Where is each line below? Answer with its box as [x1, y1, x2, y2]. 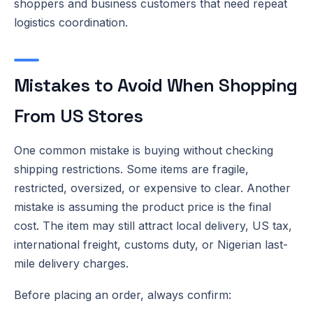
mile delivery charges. [14, 256, 129, 270]
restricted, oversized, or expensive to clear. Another [14, 180, 291, 195]
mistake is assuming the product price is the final [14, 199, 271, 214]
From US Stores [14, 103, 143, 128]
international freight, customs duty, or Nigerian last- [14, 237, 288, 252]
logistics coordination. [14, 15, 128, 29]
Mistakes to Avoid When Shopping [14, 73, 298, 97]
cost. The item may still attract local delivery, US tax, [14, 218, 292, 233]
